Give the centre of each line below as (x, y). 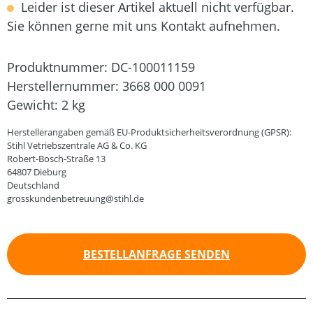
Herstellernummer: (65, 86)
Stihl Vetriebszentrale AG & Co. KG (77, 145)
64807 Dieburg (37, 172)
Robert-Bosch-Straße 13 (56, 159)
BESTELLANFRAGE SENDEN (156, 254)
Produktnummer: (59, 67)
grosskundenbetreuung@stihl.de (75, 198)
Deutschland (33, 185)
